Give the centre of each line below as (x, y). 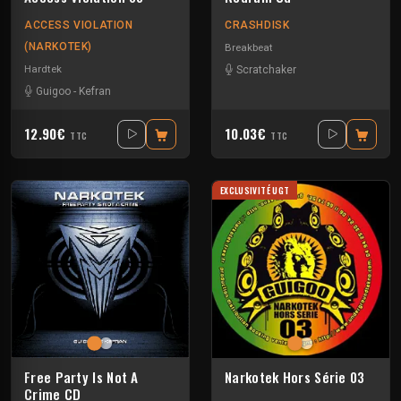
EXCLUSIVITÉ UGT (255, 190)
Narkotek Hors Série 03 (295, 377)
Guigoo (53, 92)
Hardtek (43, 69)
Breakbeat (249, 48)
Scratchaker (266, 70)
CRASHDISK (257, 25)
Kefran (95, 92)
